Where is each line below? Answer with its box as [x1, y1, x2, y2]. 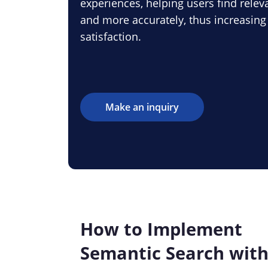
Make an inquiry [105, 100, 179, 114]
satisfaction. [80, 29, 141, 44]
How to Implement [80, 217, 242, 240]
